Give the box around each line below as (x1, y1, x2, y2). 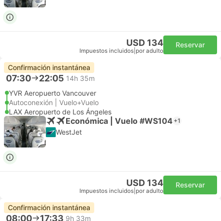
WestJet (56, 128, 82, 136)
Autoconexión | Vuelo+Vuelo (9, 98, 99, 107)
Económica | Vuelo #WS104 (66, 115, 173, 126)
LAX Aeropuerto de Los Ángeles (9, 108, 111, 116)
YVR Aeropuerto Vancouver (9, 89, 96, 97)
